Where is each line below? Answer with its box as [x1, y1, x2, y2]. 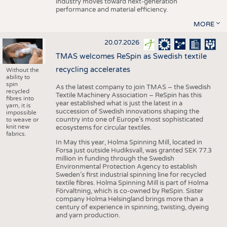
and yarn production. [55, 211, 120, 219]
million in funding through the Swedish [55, 154, 174, 163]
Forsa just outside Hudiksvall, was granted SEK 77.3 [55, 146, 212, 155]
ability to [6, 73, 30, 81]
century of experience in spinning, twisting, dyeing [55, 203, 209, 211]
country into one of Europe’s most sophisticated [55, 115, 203, 124]
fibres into [6, 95, 34, 102]
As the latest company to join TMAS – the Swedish [55, 83, 211, 91]
